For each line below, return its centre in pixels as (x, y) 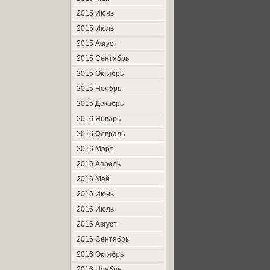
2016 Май (93, 179)
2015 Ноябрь (99, 89)
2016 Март (95, 149)
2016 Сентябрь (103, 239)
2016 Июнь (95, 194)
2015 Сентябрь (103, 58)
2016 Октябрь (100, 254)
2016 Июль (95, 209)
